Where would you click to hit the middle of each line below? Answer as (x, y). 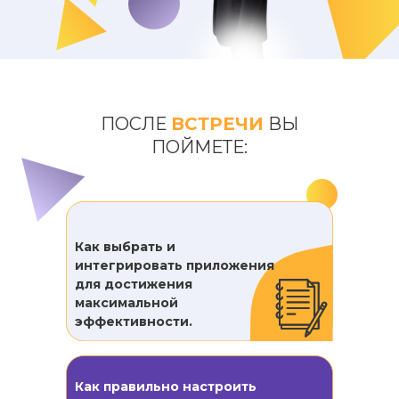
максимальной (126, 303)
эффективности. (134, 322)
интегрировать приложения (175, 265)
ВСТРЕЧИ (217, 124)
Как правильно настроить (166, 387)
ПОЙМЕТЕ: (199, 147)
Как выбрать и (125, 247)
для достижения (134, 284)
